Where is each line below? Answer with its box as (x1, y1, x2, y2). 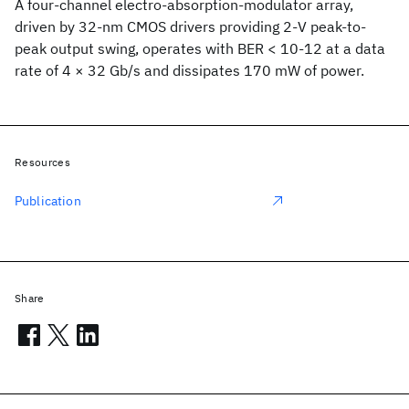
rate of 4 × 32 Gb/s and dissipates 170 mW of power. (15, 61, 364, 79)
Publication (15, 193, 81, 209)
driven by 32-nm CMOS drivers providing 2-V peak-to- (15, 17, 366, 36)
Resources (15, 155, 70, 169)
